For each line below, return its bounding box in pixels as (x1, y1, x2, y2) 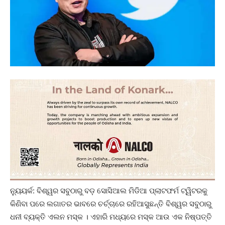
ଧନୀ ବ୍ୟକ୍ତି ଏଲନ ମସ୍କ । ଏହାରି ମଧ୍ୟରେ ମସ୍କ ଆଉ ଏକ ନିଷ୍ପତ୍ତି (10, 212, 212, 222)
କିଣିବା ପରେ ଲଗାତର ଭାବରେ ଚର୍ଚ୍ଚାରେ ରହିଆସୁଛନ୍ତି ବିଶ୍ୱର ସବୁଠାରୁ (10, 199, 211, 209)
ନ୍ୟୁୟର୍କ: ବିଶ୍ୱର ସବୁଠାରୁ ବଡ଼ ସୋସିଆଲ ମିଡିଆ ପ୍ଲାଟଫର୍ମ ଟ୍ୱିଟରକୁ (10, 186, 207, 196)
